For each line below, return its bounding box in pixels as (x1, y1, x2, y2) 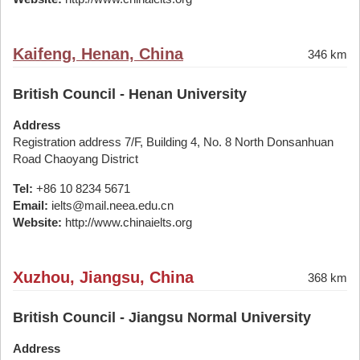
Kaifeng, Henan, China (13, 45, 183, 63)
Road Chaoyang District (13, 152, 138, 166)
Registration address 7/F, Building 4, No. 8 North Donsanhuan (13, 135, 333, 149)
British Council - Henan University (13, 86, 247, 102)
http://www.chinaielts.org (62, 215, 192, 229)
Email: (13, 198, 48, 212)
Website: (13, 215, 62, 229)
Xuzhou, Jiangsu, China (13, 268, 194, 286)
